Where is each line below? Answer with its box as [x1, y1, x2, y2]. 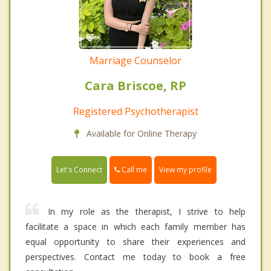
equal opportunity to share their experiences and [25, 236, 246, 248]
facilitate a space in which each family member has [25, 221, 246, 233]
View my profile [159, 165, 212, 175]
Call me [120, 165, 147, 175]
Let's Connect [56, 165, 102, 175]
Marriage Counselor [90, 54, 181, 68]
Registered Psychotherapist [73, 105, 198, 119]
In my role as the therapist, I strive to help [48, 206, 246, 218]
